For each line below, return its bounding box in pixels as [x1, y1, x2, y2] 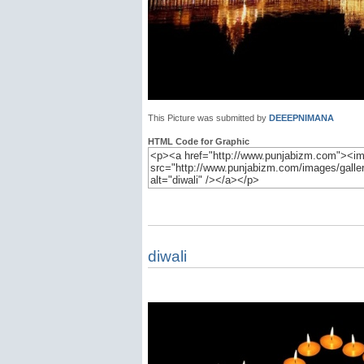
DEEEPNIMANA [269, 113, 334, 123]
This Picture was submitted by [148, 113, 269, 123]
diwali [148, 248, 187, 265]
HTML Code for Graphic [148, 136, 249, 146]
